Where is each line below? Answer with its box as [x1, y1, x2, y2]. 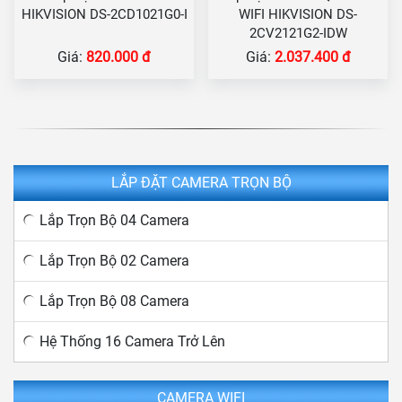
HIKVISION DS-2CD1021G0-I [21, 6, 188, 23]
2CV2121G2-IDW [249, 25, 347, 42]
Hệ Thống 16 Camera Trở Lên [39, 333, 225, 351]
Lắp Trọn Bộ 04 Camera [39, 212, 189, 230]
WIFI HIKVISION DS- [239, 6, 357, 23]
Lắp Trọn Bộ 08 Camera [39, 293, 189, 310]
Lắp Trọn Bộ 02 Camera [39, 252, 189, 270]
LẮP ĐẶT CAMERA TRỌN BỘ [110, 174, 292, 192]
